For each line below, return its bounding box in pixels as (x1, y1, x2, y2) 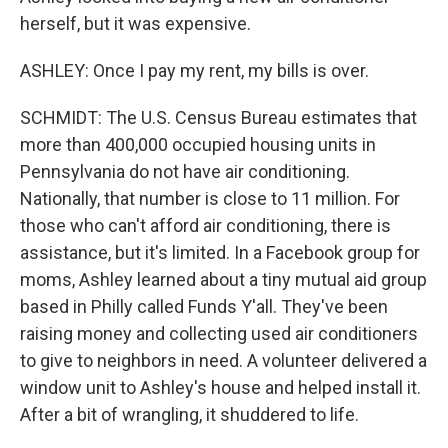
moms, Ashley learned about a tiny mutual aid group (20, 269, 427, 290)
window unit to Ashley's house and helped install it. (20, 377, 421, 398)
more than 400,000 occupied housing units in (20, 134, 376, 155)
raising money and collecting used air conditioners (20, 323, 418, 344)
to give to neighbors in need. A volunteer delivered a (20, 350, 427, 371)
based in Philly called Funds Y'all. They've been (20, 296, 388, 317)
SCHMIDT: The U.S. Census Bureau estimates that (20, 107, 417, 128)
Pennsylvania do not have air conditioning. (20, 161, 350, 182)
